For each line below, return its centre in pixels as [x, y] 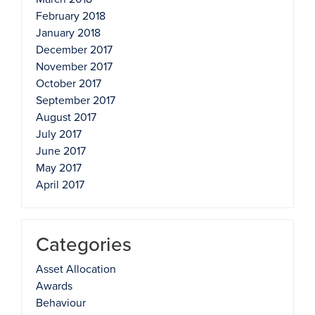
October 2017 [69, 84]
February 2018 [71, 16]
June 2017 [61, 151]
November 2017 [74, 67]
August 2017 [66, 117]
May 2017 [59, 168]
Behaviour [61, 303]
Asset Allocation [76, 269]
